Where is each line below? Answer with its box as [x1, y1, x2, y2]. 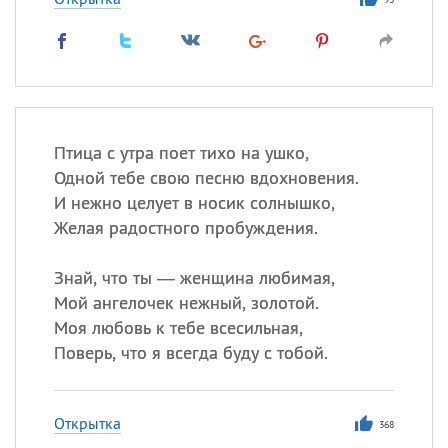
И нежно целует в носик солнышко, [53, 191, 335, 214]
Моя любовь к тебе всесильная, [53, 316, 303, 339]
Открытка [53, 413, 121, 433]
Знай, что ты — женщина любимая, [53, 266, 335, 289]
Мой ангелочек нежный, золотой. [53, 291, 319, 314]
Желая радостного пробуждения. [53, 216, 318, 239]
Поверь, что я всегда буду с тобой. [53, 341, 328, 364]
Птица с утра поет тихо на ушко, [53, 141, 309, 164]
